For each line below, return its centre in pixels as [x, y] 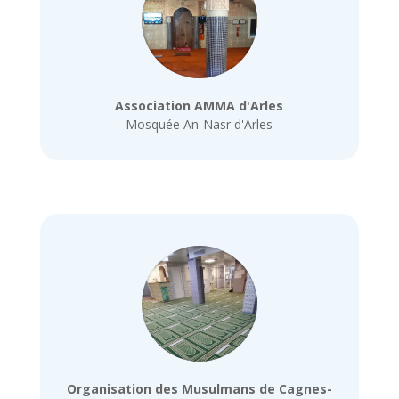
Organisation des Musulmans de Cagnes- [199, 388]
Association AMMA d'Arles [199, 106]
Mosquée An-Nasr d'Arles [199, 125]
